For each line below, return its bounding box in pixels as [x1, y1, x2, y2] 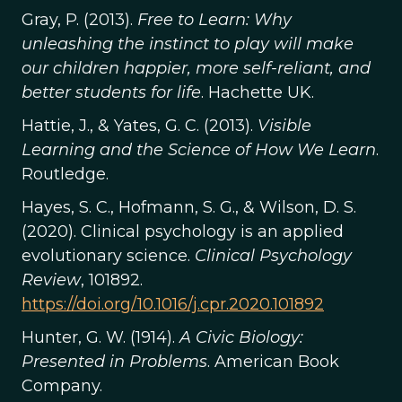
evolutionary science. [22, 246, 195, 266]
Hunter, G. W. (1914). [22, 328, 179, 347]
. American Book [207, 352, 339, 371]
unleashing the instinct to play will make [22, 34, 354, 54]
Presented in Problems [22, 352, 207, 371]
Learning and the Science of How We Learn [22, 140, 376, 160]
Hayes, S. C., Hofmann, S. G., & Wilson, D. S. [22, 197, 356, 217]
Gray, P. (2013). [22, 10, 137, 30]
